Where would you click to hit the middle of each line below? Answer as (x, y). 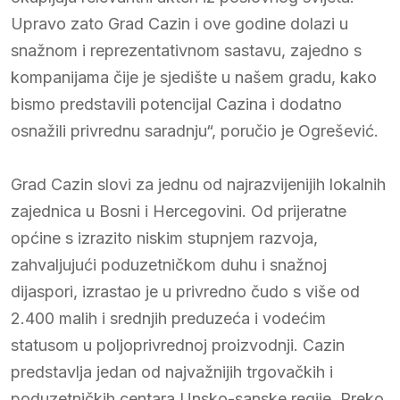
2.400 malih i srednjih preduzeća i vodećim (168, 318)
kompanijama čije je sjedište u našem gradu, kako (194, 77)
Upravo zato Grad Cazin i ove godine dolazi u (179, 23)
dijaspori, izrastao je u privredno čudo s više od (185, 291)
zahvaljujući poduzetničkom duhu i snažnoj (169, 264)
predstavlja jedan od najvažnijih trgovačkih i (172, 371)
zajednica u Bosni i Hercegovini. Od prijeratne (179, 211)
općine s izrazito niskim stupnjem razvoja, (164, 237)
